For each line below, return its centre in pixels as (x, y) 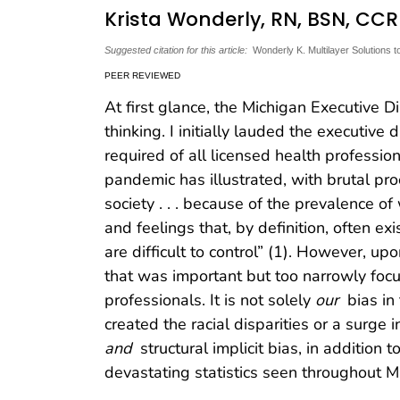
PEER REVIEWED (142, 75)
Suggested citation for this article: (176, 50)
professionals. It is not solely (210, 300)
